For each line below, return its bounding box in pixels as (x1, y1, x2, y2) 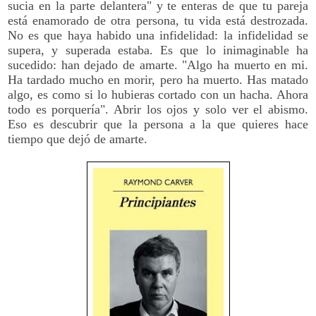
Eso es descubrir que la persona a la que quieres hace (8, 116, 308, 131)
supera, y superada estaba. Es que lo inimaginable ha (8, 42, 308, 57)
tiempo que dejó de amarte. (8, 131, 151, 146)
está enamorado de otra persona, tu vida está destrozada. (8, 13, 308, 28)
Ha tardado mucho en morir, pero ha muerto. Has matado (8, 72, 308, 87)
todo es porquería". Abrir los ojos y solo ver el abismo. (8, 102, 308, 116)
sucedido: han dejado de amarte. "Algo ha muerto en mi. (8, 57, 308, 72)
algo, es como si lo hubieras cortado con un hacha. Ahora (8, 87, 308, 102)
